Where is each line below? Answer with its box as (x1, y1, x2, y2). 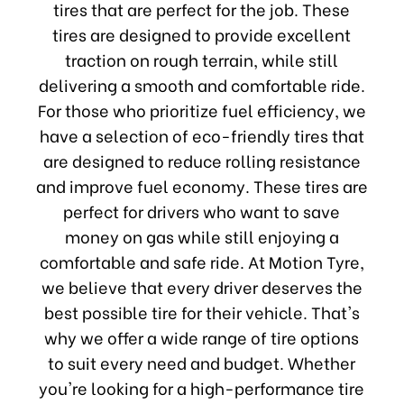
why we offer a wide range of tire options (44, 324, 360, 349)
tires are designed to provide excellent (52, 21, 352, 46)
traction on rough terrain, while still (65, 46, 339, 71)
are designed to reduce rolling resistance (42, 147, 361, 172)
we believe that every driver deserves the (41, 273, 363, 298)
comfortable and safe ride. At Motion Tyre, (39, 248, 364, 273)
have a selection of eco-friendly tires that (39, 122, 364, 147)
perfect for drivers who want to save (63, 197, 341, 223)
